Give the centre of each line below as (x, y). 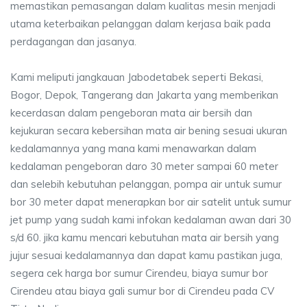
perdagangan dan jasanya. (73, 41)
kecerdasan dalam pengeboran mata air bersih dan (131, 113)
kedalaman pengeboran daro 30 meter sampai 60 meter (144, 166)
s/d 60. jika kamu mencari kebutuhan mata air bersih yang (145, 237)
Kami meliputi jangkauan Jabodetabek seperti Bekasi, (137, 77)
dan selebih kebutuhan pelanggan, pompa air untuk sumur (146, 184)
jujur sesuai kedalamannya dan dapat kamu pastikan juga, (146, 255)
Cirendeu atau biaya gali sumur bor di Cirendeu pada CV (142, 291)
